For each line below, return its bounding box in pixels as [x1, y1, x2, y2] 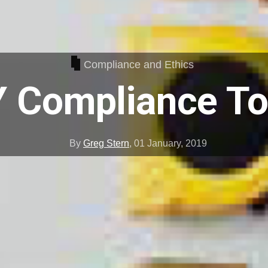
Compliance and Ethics [83, 58, 194, 71]
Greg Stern [83, 138, 129, 149]
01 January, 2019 [134, 138, 207, 149]
